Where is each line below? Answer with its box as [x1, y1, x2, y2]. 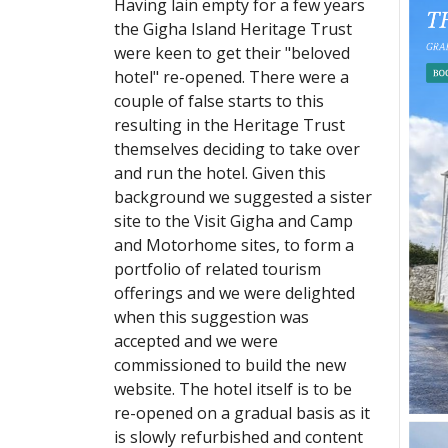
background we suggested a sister [114, 185, 372, 208]
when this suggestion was [114, 305, 309, 328]
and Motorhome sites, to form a [114, 233, 354, 256]
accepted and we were [114, 329, 278, 352]
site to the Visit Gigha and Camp [114, 209, 353, 232]
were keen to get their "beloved [114, 41, 350, 64]
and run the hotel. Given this [114, 161, 326, 184]
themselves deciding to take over [114, 137, 360, 160]
